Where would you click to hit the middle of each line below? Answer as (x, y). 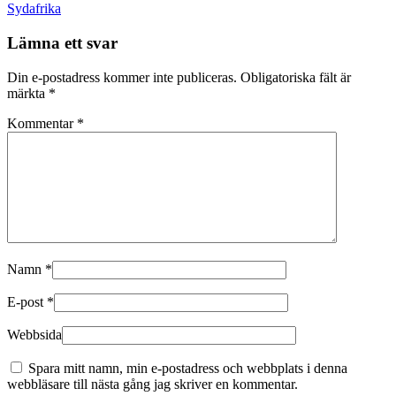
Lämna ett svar (62, 43)
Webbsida (34, 334)
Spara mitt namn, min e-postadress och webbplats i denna (188, 368)
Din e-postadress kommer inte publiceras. (122, 77)
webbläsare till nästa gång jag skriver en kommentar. (152, 384)
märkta (28, 93)
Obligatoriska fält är (296, 77)
